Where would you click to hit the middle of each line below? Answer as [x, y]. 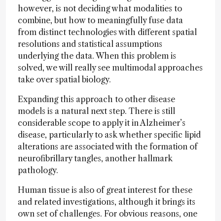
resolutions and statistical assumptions [90, 44]
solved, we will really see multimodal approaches [110, 68]
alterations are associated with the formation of [108, 147]
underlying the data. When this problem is [97, 56]
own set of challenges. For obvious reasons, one [108, 214]
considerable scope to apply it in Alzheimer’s [102, 123]
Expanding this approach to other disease [96, 99]
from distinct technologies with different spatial [107, 32]
